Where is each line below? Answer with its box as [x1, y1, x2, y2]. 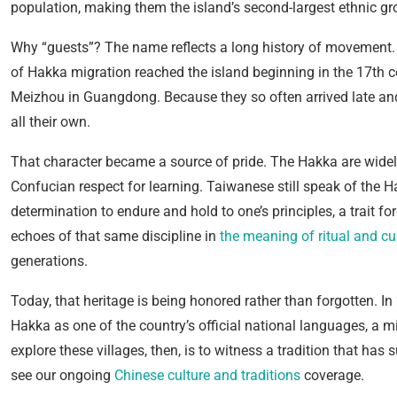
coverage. [300, 367, 364, 385]
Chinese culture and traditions [114, 367, 300, 385]
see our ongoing [11, 367, 114, 385]
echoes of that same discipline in [11, 228, 220, 245]
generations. [11, 253, 88, 270]
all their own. [11, 113, 90, 131]
